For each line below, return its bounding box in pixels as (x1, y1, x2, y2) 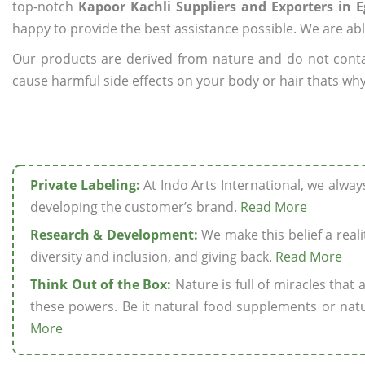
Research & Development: (30, 226, 198, 244)
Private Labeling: (30, 176, 140, 194)
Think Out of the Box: (30, 275, 172, 293)
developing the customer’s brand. (30, 198, 240, 216)
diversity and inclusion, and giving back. (30, 248, 275, 266)
